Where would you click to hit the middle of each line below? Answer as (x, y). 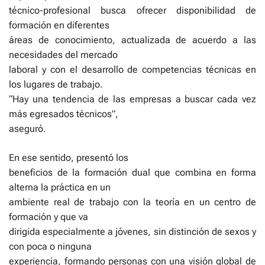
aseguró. (28, 129)
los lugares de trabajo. (56, 84)
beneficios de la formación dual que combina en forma (132, 172)
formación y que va (49, 217)
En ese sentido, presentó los (69, 158)
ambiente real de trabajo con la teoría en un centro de (132, 202)
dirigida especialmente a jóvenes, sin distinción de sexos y (132, 232)
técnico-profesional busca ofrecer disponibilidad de (132, 10)
